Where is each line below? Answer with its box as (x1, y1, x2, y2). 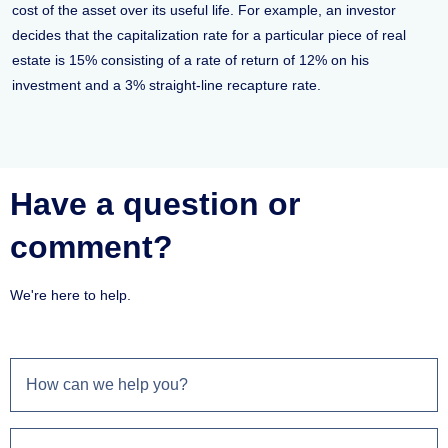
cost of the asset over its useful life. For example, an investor (12, 2, 396, 18)
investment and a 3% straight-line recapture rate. (12, 77, 321, 93)
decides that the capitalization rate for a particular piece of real (12, 27, 406, 43)
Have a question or (10, 186, 300, 222)
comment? (10, 229, 173, 265)
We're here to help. (10, 287, 131, 303)
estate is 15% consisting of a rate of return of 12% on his (12, 52, 369, 68)
